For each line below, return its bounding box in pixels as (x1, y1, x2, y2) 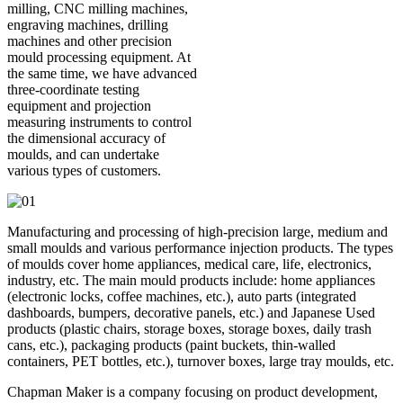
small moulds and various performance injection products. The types (7, 240, 393, 256)
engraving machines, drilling (7, 17, 168, 33)
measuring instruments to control (7, 114, 192, 130)
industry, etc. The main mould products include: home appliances (7, 273, 375, 289)
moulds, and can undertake (7, 147, 159, 163)
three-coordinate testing (7, 82, 139, 98)
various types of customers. (7, 163, 165, 179)
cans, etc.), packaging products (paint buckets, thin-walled (7, 337, 336, 354)
